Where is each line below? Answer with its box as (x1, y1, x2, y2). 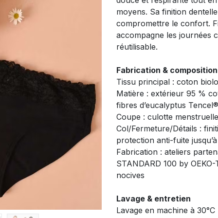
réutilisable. (116, 42, 158, 52)
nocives (116, 170, 145, 180)
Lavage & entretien (116, 194, 191, 203)
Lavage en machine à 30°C (116, 205, 215, 215)
